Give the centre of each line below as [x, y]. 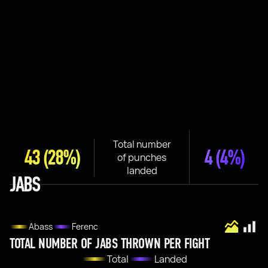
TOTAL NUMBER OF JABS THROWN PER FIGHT [110, 244]
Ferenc [85, 226]
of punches [142, 157]
